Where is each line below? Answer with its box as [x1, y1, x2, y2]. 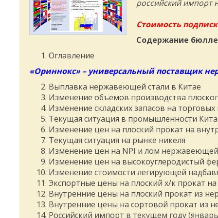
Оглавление [49, 50, 94, 61]
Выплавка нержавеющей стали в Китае [49, 81, 201, 92]
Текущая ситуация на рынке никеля [49, 135, 185, 145]
